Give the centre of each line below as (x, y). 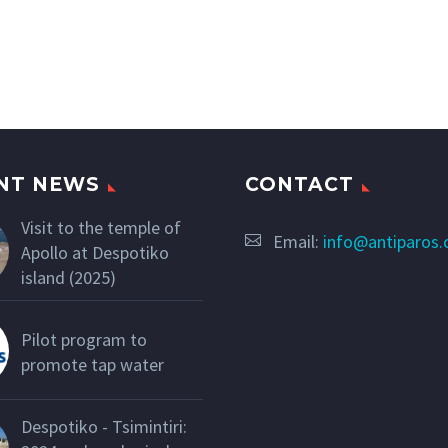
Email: (298, 242)
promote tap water (92, 365)
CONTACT (299, 185)
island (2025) (68, 278)
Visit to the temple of (100, 228)
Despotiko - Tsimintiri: (103, 427)
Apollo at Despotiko (94, 253)
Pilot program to (83, 340)
